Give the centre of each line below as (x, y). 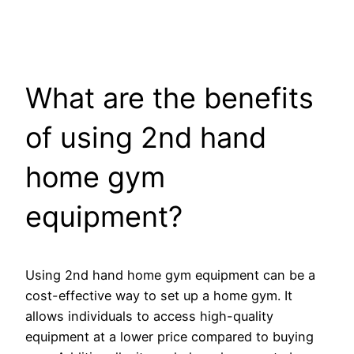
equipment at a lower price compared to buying (169, 336)
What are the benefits (169, 98)
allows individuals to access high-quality (149, 316)
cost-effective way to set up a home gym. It (159, 295)
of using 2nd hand (146, 137)
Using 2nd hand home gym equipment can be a (170, 275)
